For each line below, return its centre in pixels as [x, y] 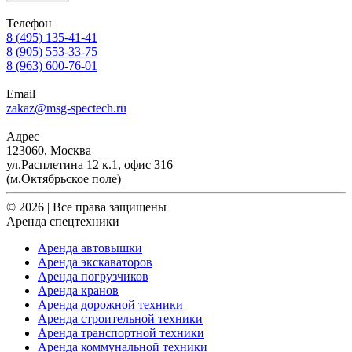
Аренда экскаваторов [95, 262]
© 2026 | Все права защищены [86, 207]
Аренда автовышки [90, 247]
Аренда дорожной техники [110, 304]
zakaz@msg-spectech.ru [66, 108]
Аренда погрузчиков [93, 276]
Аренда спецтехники [63, 221]
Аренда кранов [78, 290]
